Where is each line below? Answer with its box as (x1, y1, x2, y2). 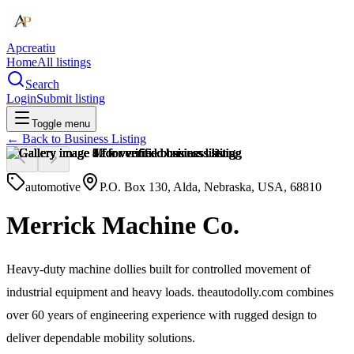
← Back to (6, 132, 64, 145)
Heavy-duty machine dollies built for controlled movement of (6, 262, 311, 276)
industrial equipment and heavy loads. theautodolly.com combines (6, 284, 333, 299)
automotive (25, 180, 81, 194)
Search (25, 77, 59, 91)
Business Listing (64, 132, 146, 145)
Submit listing (36, 92, 105, 105)
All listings (37, 55, 91, 69)
